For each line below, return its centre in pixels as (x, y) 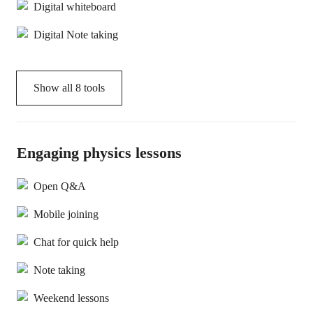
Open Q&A (60, 187)
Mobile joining (66, 214)
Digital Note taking (76, 35)
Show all (54, 88)
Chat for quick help (76, 242)
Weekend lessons (71, 298)
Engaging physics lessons (99, 153)
